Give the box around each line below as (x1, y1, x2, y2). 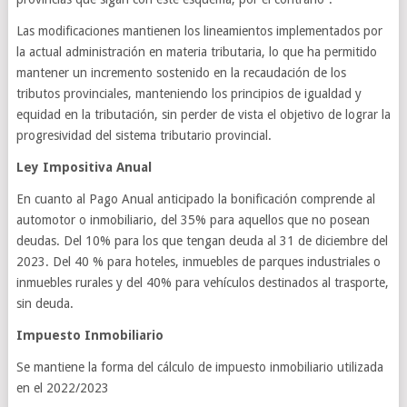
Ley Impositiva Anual (15, 160, 152, 174)
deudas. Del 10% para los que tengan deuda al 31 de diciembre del (15, 233, 388, 248)
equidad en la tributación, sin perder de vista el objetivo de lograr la (15, 107, 391, 122)
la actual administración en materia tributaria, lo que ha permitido (15, 45, 377, 59)
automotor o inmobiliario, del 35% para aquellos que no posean (15, 213, 370, 227)
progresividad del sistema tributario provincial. (15, 128, 272, 143)
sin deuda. (15, 296, 74, 311)
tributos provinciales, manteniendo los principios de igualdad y (15, 86, 362, 101)
